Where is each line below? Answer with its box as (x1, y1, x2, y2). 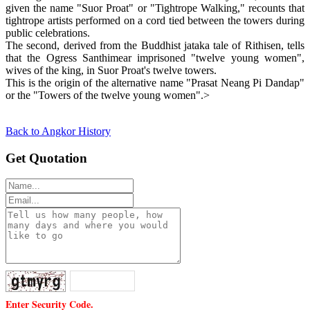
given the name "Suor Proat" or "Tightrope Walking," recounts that (6, 1, 304, 14)
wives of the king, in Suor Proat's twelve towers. (6, 64, 217, 76)
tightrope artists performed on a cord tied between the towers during (6, 14, 304, 26)
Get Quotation (6, 150, 87, 165)
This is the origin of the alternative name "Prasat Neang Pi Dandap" (6, 76, 304, 89)
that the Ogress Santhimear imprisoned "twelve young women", (6, 51, 304, 64)
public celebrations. (6, 26, 90, 39)
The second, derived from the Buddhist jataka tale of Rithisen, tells (6, 39, 304, 51)
